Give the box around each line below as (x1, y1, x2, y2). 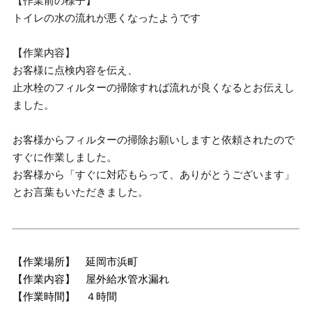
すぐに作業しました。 (13, 151, 118, 163)
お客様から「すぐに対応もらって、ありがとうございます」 (13, 169, 295, 180)
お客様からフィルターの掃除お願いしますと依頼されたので (13, 134, 295, 146)
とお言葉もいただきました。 (13, 186, 149, 198)
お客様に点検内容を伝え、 (13, 64, 139, 76)
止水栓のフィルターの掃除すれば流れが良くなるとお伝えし (13, 81, 295, 93)
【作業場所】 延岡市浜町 (13, 255, 139, 267)
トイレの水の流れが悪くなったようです (13, 12, 201, 24)
